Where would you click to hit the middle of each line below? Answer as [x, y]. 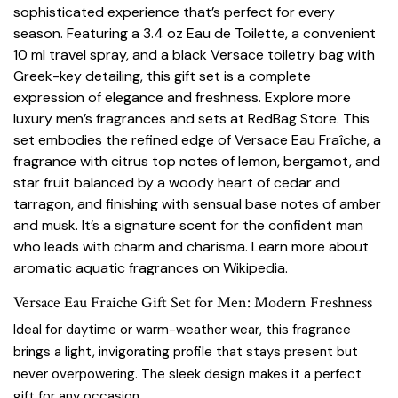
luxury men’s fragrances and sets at [131, 119]
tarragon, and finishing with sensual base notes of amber [197, 204]
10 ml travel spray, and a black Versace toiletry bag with [194, 55]
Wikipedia [254, 268]
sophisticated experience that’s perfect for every [174, 12]
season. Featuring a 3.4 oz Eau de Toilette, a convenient [195, 33]
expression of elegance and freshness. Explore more [182, 97]
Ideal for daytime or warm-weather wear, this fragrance [182, 330]
